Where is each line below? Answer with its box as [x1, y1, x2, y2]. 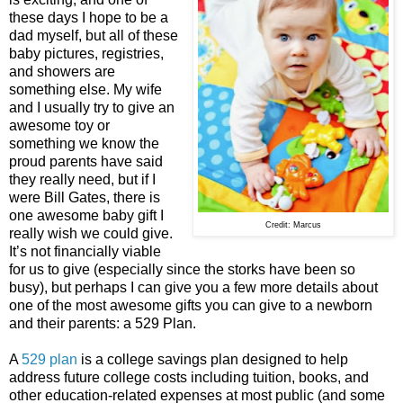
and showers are [9, 63, 115, 79]
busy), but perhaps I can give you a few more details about [9, 279, 378, 295]
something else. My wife [9, 81, 162, 97]
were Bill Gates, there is [9, 189, 160, 205]
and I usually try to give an [9, 99, 175, 115]
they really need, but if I [9, 171, 156, 187]
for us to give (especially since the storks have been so [9, 261, 355, 277]
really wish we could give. [9, 225, 173, 241]
